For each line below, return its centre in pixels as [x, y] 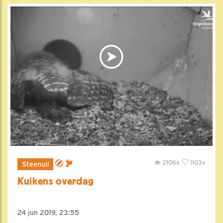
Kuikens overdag [56, 181]
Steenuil [35, 164]
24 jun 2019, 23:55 [48, 213]
